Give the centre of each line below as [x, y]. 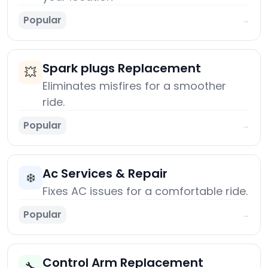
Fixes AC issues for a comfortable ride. [145, 191]
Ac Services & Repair [105, 174]
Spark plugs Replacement [122, 68]
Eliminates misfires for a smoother [134, 86]
